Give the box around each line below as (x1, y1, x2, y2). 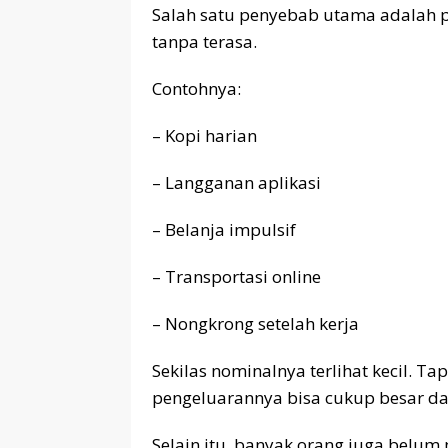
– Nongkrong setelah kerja (152, 311, 359, 335)
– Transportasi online (152, 264, 321, 288)
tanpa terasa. (152, 29, 257, 53)
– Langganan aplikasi (152, 170, 321, 194)
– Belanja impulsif (152, 217, 296, 241)
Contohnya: (152, 76, 241, 100)
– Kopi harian (152, 123, 257, 147)
